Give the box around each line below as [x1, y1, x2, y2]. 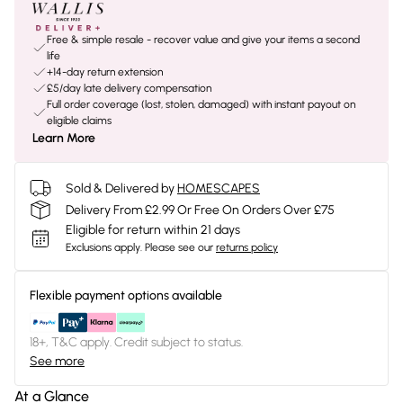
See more [30, 354, 85, 369]
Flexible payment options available [30, 288, 222, 303]
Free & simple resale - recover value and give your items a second [47, 33, 360, 46]
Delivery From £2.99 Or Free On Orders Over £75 [66, 201, 335, 218]
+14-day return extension [47, 66, 163, 78]
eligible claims [47, 114, 112, 127]
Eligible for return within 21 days [66, 222, 240, 237]
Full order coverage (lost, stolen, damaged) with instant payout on [47, 98, 355, 111]
